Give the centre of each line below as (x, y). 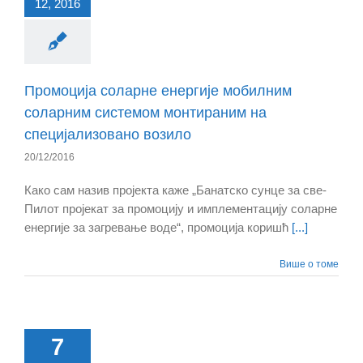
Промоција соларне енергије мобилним (158, 91)
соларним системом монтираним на (145, 113)
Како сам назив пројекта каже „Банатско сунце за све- (175, 190)
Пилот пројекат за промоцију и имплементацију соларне (181, 209)
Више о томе (309, 265)
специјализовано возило (108, 135)
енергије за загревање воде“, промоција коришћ (158, 228)
